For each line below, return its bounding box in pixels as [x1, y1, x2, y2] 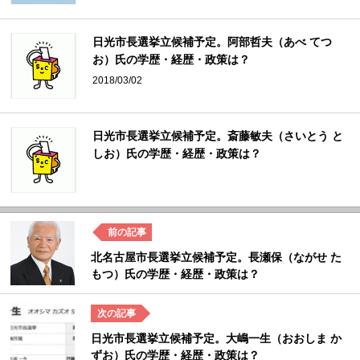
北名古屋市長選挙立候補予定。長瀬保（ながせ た [91, 251, 342, 264]
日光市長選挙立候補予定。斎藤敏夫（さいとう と [92, 129, 344, 143]
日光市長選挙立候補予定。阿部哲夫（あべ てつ [92, 35, 333, 49]
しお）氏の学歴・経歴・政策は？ [92, 147, 262, 161]
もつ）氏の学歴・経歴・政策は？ [91, 268, 260, 281]
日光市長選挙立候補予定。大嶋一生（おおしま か [91, 332, 342, 346]
